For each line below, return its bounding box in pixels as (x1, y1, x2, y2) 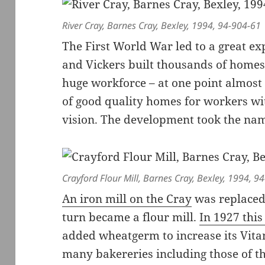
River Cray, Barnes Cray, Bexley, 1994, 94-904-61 (62, 19, 261, 33)
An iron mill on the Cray (62, 191, 192, 207)
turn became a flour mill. (62, 209, 200, 225)
